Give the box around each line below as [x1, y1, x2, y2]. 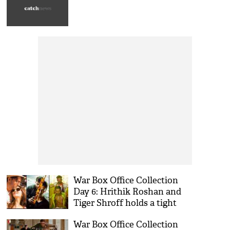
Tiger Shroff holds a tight [73, 198, 177, 208]
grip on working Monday [73, 209, 174, 220]
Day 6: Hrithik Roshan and [73, 186, 182, 197]
